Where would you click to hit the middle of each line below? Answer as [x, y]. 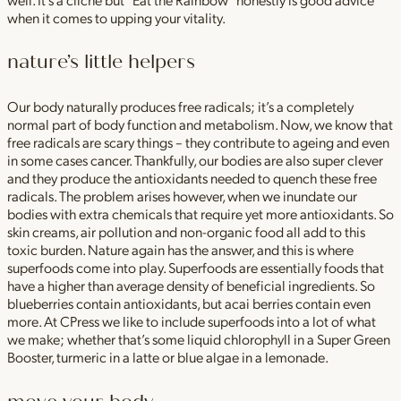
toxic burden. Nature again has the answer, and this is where [180, 250]
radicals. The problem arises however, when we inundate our [182, 196]
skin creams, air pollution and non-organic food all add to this [186, 232]
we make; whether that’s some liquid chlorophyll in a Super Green [199, 339]
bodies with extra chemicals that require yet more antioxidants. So [200, 214]
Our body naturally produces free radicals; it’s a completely [180, 107]
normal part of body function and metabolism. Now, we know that [200, 124]
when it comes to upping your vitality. [116, 17]
